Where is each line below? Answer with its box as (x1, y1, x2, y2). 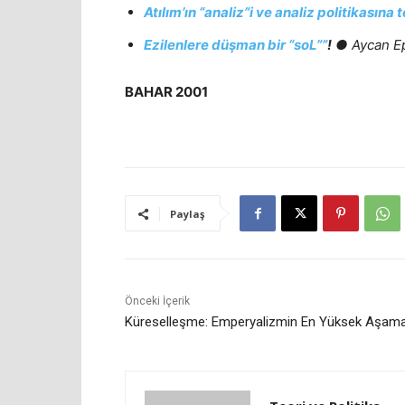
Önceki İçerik (125, 294, 190, 307)
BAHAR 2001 (125, 82, 208, 100)
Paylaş (170, 206, 204, 221)
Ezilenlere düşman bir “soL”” (144, 35, 327, 53)
